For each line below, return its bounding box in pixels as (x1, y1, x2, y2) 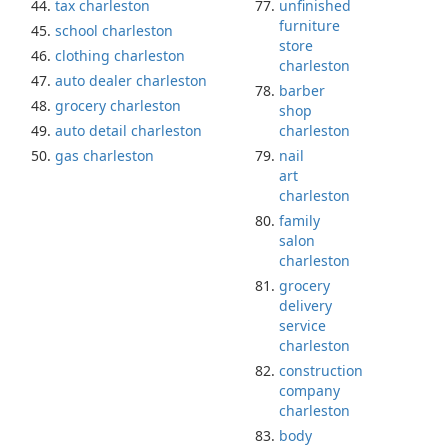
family (279, 211, 320, 230)
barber (279, 81, 325, 100)
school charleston (55, 21, 173, 40)
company (279, 381, 340, 400)
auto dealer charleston (55, 71, 207, 90)
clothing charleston (55, 46, 185, 65)
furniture (279, 16, 340, 35)
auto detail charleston (55, 121, 202, 140)
